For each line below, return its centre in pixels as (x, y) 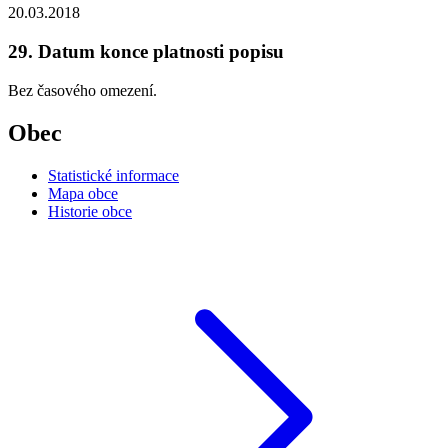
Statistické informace (113, 175)
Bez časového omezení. (82, 90)
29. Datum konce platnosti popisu (146, 51)
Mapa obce (83, 193)
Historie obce (90, 211)
